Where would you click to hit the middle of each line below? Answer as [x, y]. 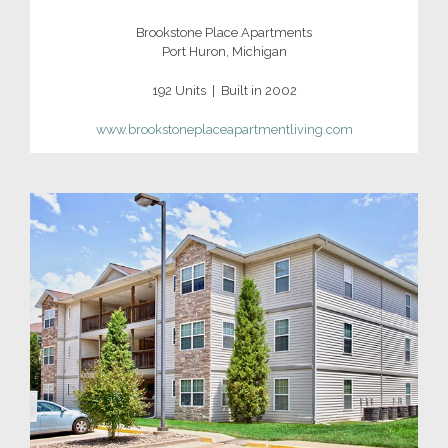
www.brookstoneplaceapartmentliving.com [224, 130]
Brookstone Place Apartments [224, 32]
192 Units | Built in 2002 [224, 91]
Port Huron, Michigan [224, 51]
